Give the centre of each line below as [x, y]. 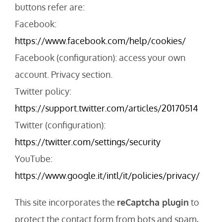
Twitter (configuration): [60, 125]
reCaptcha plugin [153, 202]
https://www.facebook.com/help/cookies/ [100, 41]
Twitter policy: [43, 91]
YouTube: [34, 159]
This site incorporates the [66, 202]
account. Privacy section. [64, 75]
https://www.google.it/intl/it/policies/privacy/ [107, 176]
